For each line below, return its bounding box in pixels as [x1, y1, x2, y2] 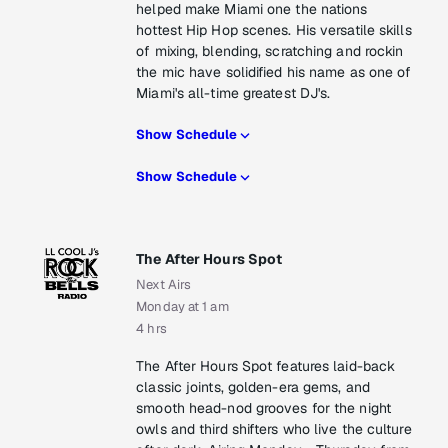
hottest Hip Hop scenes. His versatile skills [136, 21, 412, 40]
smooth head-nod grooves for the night [136, 399, 391, 418]
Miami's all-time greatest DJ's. [136, 84, 331, 103]
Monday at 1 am [136, 298, 229, 316]
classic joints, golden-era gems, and [136, 378, 370, 397]
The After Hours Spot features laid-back [136, 357, 396, 376]
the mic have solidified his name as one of [136, 63, 412, 82]
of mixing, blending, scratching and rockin [136, 42, 404, 61]
